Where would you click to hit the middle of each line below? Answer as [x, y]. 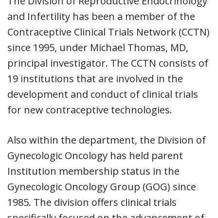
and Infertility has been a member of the [101, 16]
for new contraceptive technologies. [90, 109]
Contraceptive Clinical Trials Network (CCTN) [109, 32]
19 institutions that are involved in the [95, 78]
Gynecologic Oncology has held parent [95, 155]
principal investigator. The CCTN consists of [108, 63]
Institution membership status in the [93, 171]
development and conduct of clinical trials [103, 94]
